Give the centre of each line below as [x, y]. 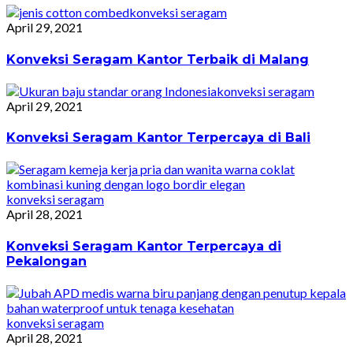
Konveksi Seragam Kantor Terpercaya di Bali [158, 138]
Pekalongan [46, 261]
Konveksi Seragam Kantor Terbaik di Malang [158, 59]
